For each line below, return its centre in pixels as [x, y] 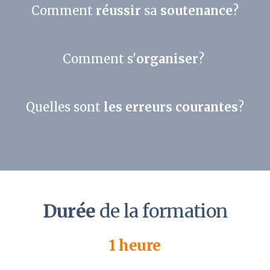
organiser [167, 58]
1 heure [135, 245]
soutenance [196, 10]
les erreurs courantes [171, 107]
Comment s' [99, 58]
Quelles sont [65, 107]
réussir [118, 10]
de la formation [162, 211]
